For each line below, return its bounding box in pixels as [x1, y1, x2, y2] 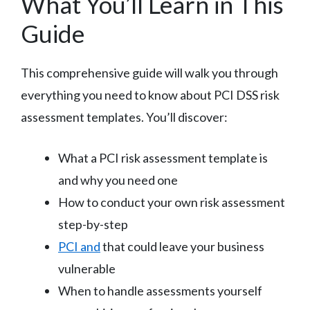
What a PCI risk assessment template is [58, 149, 268, 165]
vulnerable [58, 260, 116, 276]
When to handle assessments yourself [58, 282, 262, 298]
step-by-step [58, 216, 128, 232]
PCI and [58, 238, 100, 254]
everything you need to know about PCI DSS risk [21, 86, 280, 102]
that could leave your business [100, 238, 264, 254]
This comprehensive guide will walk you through [21, 64, 278, 80]
